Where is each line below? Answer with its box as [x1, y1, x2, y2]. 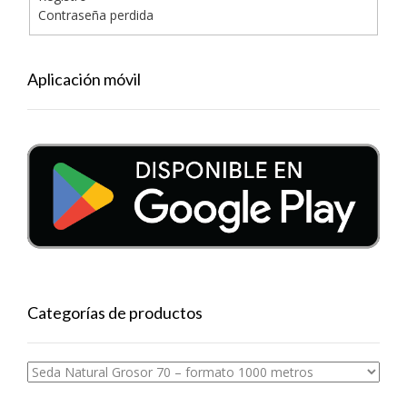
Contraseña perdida [37, 6, 154, 25]
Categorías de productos [27, 302, 203, 323]
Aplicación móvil [27, 68, 141, 89]
